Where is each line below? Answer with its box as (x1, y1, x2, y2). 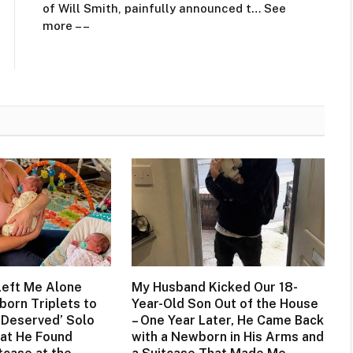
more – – (43, 18, 90, 32)
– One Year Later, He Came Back (131, 313, 324, 329)
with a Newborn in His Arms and (131, 329, 324, 345)
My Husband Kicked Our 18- (131, 280, 298, 295)
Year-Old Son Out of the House (131, 296, 318, 312)
